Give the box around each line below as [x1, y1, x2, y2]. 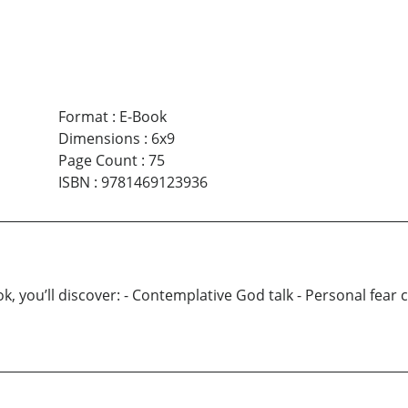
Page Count [57, 149, 138, 170]
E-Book [118, 106, 167, 127]
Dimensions [57, 127, 140, 148]
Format [57, 106, 108, 127]
